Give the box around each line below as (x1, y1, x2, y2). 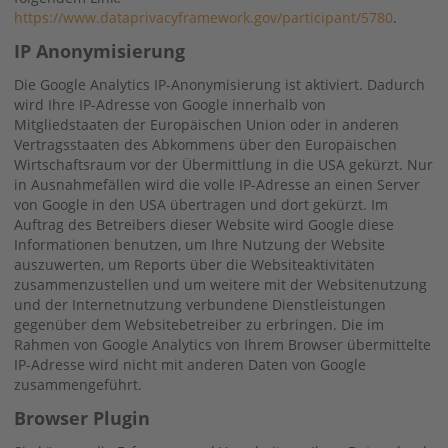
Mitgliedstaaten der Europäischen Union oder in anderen (14, 114, 399, 134)
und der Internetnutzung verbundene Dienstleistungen (14, 294, 386, 314)
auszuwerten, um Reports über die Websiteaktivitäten (14, 254, 375, 274)
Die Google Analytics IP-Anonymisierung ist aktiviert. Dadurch (14, 74, 425, 94)
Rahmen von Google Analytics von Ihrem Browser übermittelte (14, 334, 431, 354)
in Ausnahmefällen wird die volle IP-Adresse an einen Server (14, 174, 420, 194)
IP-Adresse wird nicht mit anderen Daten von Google (14, 354, 366, 374)
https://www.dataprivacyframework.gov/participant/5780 (14, 7, 393, 27)
